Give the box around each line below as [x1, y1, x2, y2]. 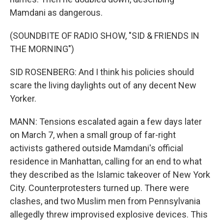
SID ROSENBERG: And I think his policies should [10, 67, 194, 77]
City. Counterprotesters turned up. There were [10, 183, 189, 193]
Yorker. [10, 93, 36, 104]
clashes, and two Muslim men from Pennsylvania [10, 196, 200, 206]
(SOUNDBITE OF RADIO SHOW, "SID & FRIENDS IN [10, 30, 199, 41]
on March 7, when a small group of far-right [10, 130, 176, 140]
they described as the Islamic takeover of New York [10, 169, 210, 180]
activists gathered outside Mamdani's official [10, 143, 183, 153]
